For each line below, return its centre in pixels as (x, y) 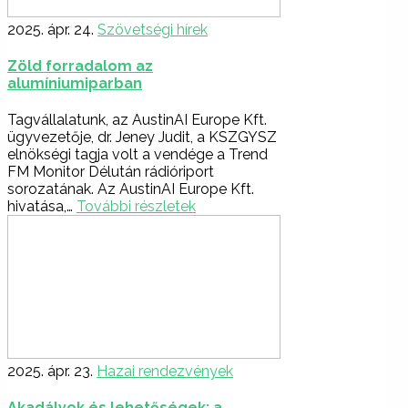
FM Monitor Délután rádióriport (111, 172)
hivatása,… (42, 207)
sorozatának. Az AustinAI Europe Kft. (131, 189)
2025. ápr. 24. (51, 29)
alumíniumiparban (75, 83)
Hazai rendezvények (165, 372)
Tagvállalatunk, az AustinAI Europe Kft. (137, 120)
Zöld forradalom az (80, 66)
